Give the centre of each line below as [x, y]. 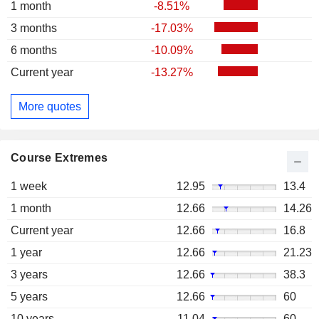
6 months [34, 51]
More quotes [50, 106]
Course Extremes [59, 158]
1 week [29, 187]
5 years [29, 297]
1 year [26, 253]
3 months [34, 28]
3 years [29, 275]
